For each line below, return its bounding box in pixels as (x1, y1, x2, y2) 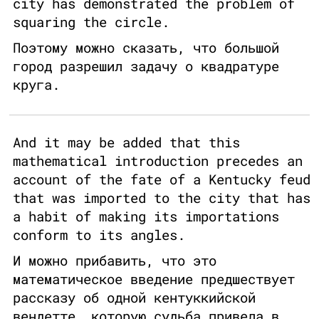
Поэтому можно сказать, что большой (13, 38, 279, 57)
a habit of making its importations (13, 207, 279, 226)
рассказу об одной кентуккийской (13, 288, 256, 307)
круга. (13, 75, 60, 94)
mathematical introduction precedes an (13, 152, 303, 170)
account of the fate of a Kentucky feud (13, 170, 310, 189)
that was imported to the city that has (13, 189, 310, 207)
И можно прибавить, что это (13, 251, 216, 270)
